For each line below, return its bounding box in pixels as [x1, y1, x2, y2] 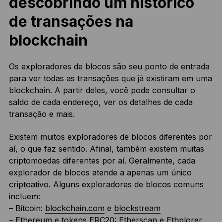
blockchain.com [45, 203, 105, 213]
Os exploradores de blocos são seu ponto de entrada [8, 61, 210, 71]
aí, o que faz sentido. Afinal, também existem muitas [8, 143, 204, 154]
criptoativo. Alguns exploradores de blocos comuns [8, 179, 204, 189]
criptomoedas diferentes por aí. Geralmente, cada [8, 155, 195, 166]
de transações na [8, 12, 133, 30]
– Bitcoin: [8, 203, 45, 213]
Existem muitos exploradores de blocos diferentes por [8, 131, 212, 142]
